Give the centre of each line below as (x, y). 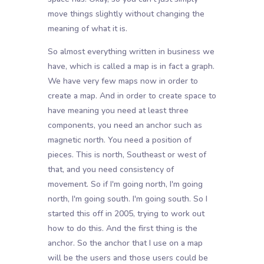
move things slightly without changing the (126, 14)
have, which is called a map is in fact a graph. (131, 67)
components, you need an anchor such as (125, 126)
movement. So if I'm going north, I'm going (125, 184)
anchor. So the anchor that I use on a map (125, 243)
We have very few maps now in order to (123, 81)
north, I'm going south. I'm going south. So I (127, 199)
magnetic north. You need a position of (119, 140)
